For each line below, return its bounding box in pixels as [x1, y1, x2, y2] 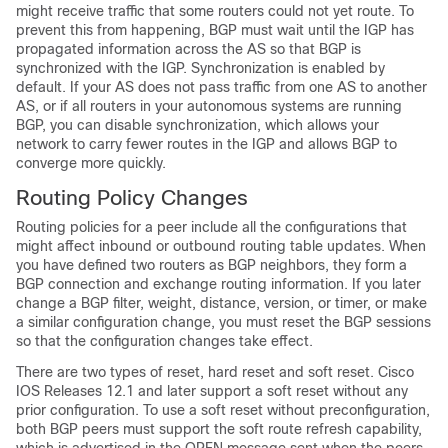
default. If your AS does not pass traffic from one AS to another [16, 79, 427, 95]
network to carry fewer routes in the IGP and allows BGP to [16, 136, 397, 152]
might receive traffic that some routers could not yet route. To [16, 3, 414, 19]
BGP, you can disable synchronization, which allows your [16, 117, 379, 133]
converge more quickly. [16, 155, 166, 171]
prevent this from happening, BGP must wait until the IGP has [16, 22, 414, 38]
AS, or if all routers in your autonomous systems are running [16, 98, 402, 114]
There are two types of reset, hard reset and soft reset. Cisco [16, 364, 414, 380]
